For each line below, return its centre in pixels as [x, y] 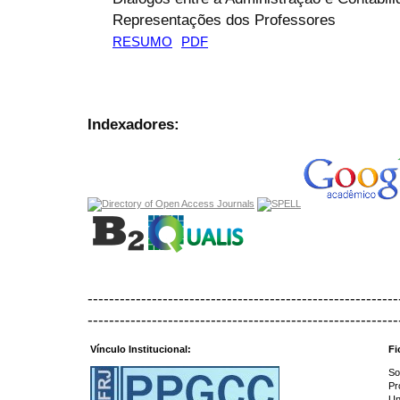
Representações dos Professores [224, 19]
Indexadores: [133, 124]
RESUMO [142, 42]
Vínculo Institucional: [141, 350]
